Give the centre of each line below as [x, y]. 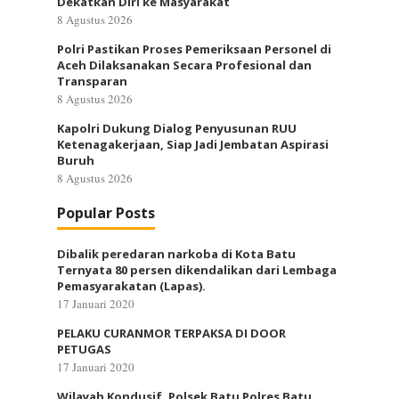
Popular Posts [106, 213]
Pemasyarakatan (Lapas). [131, 286]
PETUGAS [84, 349]
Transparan [92, 81]
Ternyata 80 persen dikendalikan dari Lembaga [197, 270]
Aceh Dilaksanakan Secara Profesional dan [184, 65]
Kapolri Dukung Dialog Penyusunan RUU [177, 128]
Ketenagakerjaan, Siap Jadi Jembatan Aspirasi [193, 144]
